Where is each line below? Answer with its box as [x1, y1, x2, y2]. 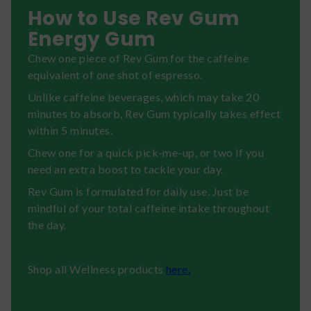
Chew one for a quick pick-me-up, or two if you [28, 145, 264, 159]
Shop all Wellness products [28, 262, 166, 276]
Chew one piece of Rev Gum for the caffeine [28, 51, 249, 65]
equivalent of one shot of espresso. [28, 67, 205, 81]
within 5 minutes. [28, 123, 113, 137]
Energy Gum [28, 25, 156, 53]
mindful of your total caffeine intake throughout [28, 201, 270, 215]
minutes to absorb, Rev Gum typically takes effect [28, 106, 281, 120]
